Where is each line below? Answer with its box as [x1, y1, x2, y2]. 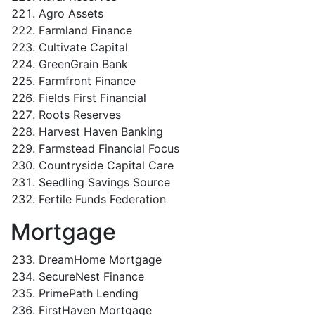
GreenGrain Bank [39, 57, 128, 71]
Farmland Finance [39, 23, 132, 37]
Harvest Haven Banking [39, 124, 163, 139]
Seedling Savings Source [39, 175, 170, 189]
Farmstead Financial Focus [39, 141, 179, 155]
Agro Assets [39, 6, 103, 20]
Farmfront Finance [39, 74, 136, 88]
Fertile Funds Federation [39, 192, 166, 206]
